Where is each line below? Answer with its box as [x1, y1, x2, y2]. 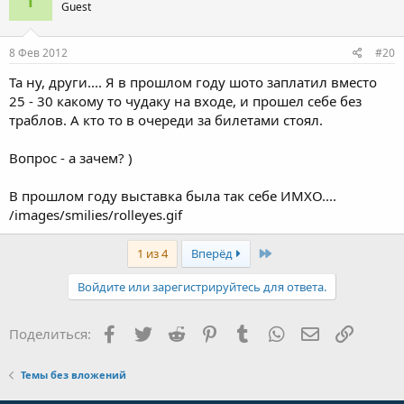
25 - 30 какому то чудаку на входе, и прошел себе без [9, 92, 362, 110]
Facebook [117, 323, 178, 341]
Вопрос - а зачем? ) [9, 149, 133, 167]
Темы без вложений [20, 368, 126, 381]
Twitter [151, 323, 195, 341]
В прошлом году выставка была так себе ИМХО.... [9, 187, 336, 205]
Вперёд [191, 245, 236, 262]
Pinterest [217, 323, 273, 341]
